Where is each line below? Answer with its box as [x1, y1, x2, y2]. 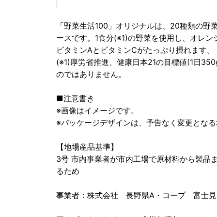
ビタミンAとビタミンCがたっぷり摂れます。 [56, 45, 215, 55]
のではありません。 [56, 69, 126, 79]
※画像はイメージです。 [56, 105, 139, 115]
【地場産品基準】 [56, 141, 118, 152]
